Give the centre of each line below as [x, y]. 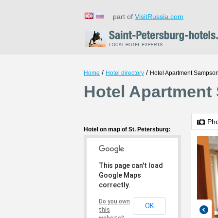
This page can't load [131, 165]
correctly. [115, 185]
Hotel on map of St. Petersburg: [127, 129]
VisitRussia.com [159, 17]
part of [121, 17]
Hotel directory [125, 73]
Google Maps [120, 175]
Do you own [114, 201]
